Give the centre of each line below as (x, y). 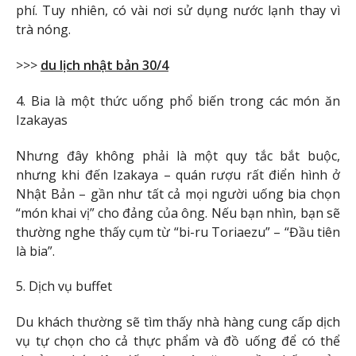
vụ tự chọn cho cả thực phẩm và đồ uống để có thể (178, 341)
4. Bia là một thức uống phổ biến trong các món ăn (178, 101)
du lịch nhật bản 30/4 (104, 65)
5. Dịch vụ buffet (64, 286)
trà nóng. (43, 30)
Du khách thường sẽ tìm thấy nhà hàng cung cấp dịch (178, 322)
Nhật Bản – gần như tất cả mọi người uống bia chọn (178, 193)
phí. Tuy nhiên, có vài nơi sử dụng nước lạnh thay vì (178, 11)
